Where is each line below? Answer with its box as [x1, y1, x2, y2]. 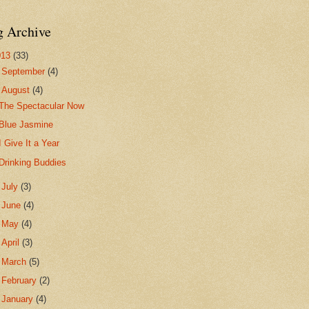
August [1, 85, 33, 96]
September [1, 66, 48, 77]
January [1, 293, 37, 304]
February [1, 275, 40, 286]
